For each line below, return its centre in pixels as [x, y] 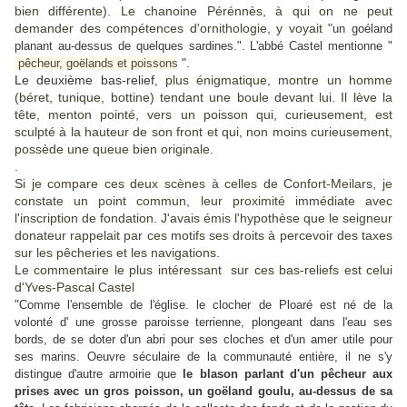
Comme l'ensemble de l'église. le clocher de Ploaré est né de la [206, 305]
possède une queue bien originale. [114, 149]
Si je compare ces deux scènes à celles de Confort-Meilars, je [203, 184]
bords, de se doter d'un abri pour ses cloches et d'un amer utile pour [203, 340]
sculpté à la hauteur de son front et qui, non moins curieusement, [203, 132]
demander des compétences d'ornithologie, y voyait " [174, 29]
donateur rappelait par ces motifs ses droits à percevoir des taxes [203, 236]
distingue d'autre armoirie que [96, 374]
